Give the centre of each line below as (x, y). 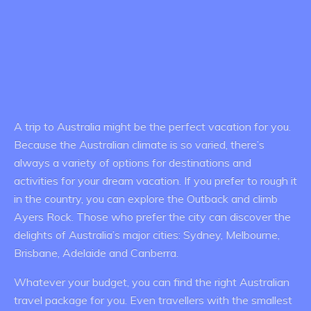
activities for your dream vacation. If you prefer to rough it (155, 180)
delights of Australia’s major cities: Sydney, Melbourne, (147, 235)
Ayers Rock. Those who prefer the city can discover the (152, 217)
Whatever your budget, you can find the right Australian (152, 282)
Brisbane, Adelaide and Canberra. (96, 253)
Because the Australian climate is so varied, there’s (139, 144)
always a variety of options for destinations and (133, 162)
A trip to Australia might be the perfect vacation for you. (152, 126)
